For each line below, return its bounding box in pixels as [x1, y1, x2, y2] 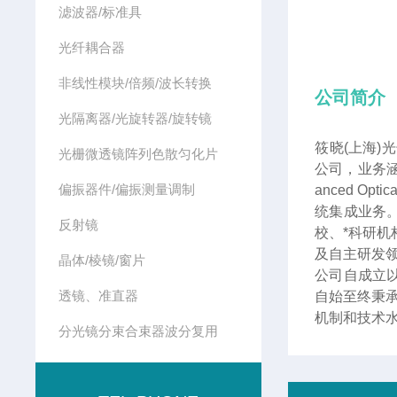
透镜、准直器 [58, 288, 138, 303]
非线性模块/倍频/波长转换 [58, 75, 212, 90]
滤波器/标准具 [58, 4, 142, 19]
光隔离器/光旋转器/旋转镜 [58, 111, 212, 126]
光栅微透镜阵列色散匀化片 [58, 146, 218, 161]
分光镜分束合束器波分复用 [58, 323, 218, 339]
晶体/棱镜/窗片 [58, 253, 145, 268]
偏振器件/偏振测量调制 [58, 182, 195, 197]
